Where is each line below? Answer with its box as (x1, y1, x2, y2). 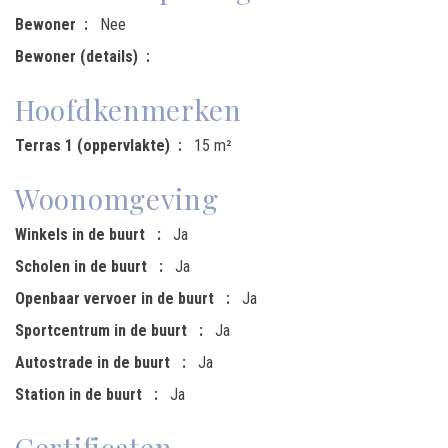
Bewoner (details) (15, 47, 138, 66)
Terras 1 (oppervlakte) (15, 136, 170, 155)
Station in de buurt (15, 385, 146, 404)
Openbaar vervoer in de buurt (15, 289, 218, 308)
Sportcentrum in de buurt (15, 321, 191, 340)
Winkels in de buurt (15, 225, 149, 244)
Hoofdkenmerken (15, 91, 242, 128)
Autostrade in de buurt (15, 353, 174, 372)
